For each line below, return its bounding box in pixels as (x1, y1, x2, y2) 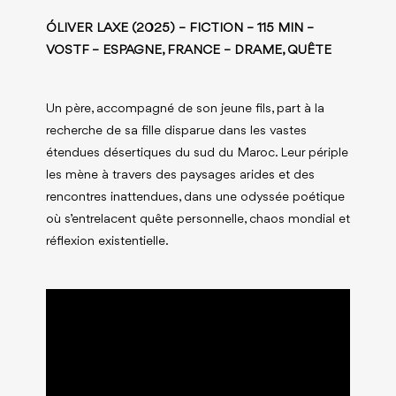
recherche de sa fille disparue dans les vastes (45, 125, 307, 139)
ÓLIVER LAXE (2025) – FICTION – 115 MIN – (45, 22, 314, 36)
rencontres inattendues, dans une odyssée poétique (45, 191, 345, 205)
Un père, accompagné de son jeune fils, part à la (45, 103, 324, 117)
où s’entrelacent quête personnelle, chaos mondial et (45, 213, 350, 227)
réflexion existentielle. (45, 235, 169, 249)
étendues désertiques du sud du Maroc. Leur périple (45, 147, 348, 161)
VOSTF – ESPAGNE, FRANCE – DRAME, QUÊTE (45, 44, 331, 58)
